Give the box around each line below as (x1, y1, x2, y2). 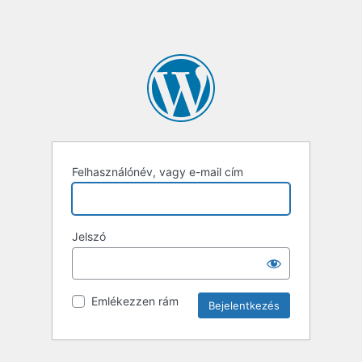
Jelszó (72, 229, 106, 244)
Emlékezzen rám (91, 294, 179, 309)
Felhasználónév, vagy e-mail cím (72, 165, 243, 179)
